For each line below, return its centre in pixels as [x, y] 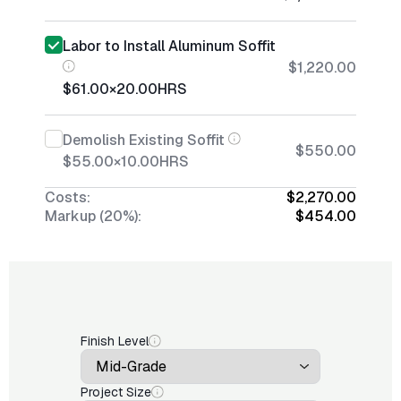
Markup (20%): [93, 216]
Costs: [68, 197]
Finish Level [115, 341]
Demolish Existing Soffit [144, 140]
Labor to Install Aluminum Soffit [169, 46]
